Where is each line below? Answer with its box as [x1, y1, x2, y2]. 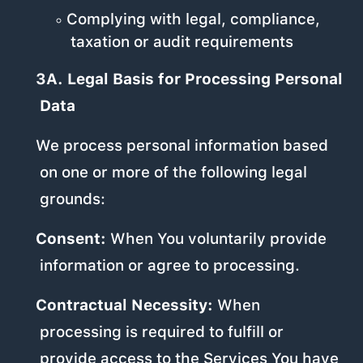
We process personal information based [35, 136, 328, 156]
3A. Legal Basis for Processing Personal [35, 70, 343, 89]
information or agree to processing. [40, 256, 301, 275]
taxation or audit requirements [70, 32, 293, 52]
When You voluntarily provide [105, 229, 327, 249]
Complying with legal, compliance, [66, 10, 320, 29]
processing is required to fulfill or [40, 322, 284, 342]
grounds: [40, 190, 106, 209]
